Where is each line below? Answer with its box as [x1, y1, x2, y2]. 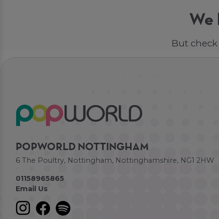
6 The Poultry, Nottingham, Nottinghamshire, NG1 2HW [16, 156, 214, 165]
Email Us [16, 184, 48, 193]
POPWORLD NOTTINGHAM [16, 143, 149, 153]
